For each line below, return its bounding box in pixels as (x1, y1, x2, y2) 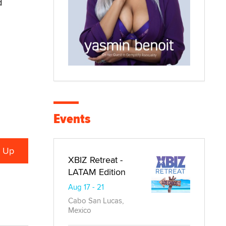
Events (53, 108, 90, 129)
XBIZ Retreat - (68, 153, 123, 166)
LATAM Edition (68, 165, 126, 178)
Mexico (68, 204, 91, 215)
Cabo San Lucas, (68, 195, 124, 206)
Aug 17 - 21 (68, 181, 104, 192)
